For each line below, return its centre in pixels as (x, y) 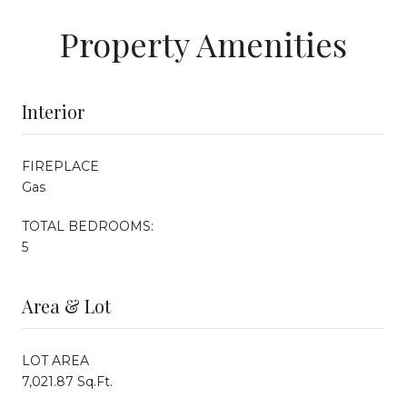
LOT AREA (55, 360)
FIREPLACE (60, 166)
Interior (53, 111)
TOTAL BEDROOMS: (88, 226)
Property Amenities (203, 43)
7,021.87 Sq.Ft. (67, 381)
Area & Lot (66, 305)
